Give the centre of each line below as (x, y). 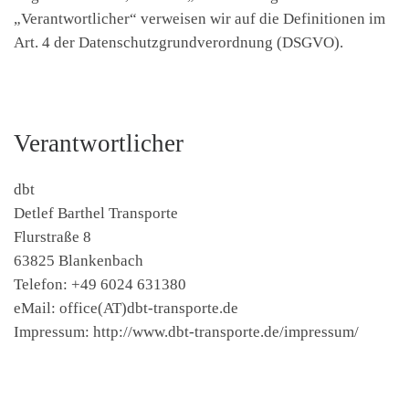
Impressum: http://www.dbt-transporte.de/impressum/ (186, 331)
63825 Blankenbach (79, 260)
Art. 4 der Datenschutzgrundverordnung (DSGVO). (178, 42)
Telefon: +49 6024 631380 (100, 284)
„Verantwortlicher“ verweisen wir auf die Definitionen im (199, 18)
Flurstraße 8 (52, 236)
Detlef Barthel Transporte (96, 213)
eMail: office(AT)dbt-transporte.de (126, 308)
